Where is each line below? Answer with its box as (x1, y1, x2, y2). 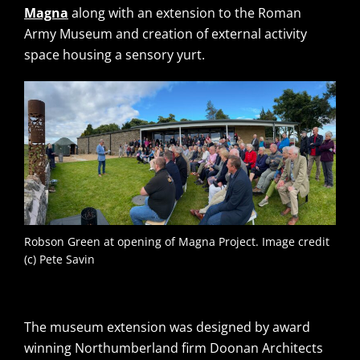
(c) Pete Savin (24, 251, 95, 267)
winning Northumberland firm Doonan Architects (24, 338, 323, 357)
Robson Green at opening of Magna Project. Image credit (24, 233, 329, 249)
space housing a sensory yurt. (24, 46, 208, 63)
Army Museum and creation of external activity (24, 25, 307, 43)
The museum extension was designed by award (24, 317, 310, 336)
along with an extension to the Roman (68, 4, 301, 22)
